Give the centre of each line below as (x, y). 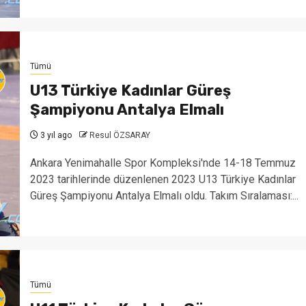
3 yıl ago (55, 135)
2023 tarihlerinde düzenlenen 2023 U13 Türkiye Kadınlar (163, 179)
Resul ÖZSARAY (120, 135)
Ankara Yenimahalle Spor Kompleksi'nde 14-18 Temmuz (163, 163)
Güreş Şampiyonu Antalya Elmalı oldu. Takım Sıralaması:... (164, 195)
